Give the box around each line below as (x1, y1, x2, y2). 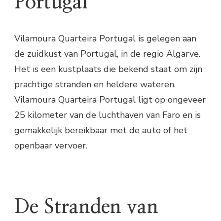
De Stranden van (14, 197, 158, 218)
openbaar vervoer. (14, 139, 87, 151)
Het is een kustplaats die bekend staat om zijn (14, 63, 202, 75)
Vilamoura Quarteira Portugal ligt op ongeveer (14, 93, 206, 106)
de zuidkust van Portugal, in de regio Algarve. (14, 47, 200, 60)
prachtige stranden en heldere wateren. (14, 78, 176, 90)
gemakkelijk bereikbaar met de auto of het (14, 124, 187, 136)
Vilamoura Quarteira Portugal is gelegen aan (14, 32, 196, 44)
